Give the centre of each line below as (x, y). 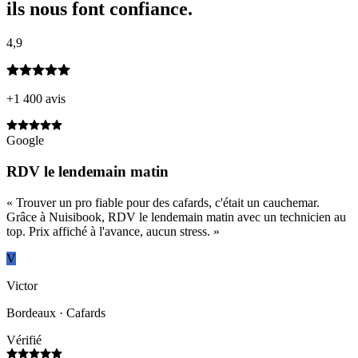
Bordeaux (31, 312)
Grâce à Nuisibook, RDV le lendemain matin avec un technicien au (176, 217)
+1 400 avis (36, 99)
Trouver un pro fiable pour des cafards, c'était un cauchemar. (168, 202)
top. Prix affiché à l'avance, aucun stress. (108, 231)
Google (25, 141)
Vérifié (24, 340)
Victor (22, 285)
